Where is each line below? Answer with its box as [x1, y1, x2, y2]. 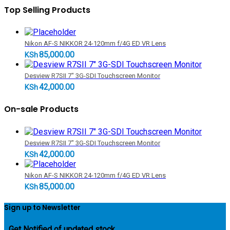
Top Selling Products [4, 4, 90, 16]
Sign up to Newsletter [4, 202, 81, 213]
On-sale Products [4, 103, 79, 116]
